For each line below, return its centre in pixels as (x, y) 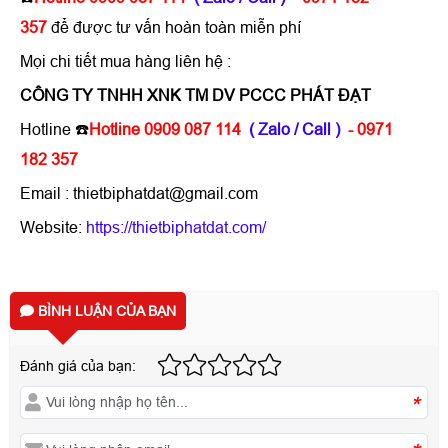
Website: (51, 227)
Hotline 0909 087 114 (165, 129)
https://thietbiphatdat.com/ (180, 227)
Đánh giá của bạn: (78, 365)
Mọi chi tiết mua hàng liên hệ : (127, 61)
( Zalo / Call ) (294, 129)
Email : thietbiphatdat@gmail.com (139, 193)
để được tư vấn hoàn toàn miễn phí (176, 27)
